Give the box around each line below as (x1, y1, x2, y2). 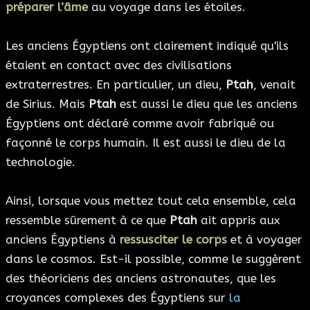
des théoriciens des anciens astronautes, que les (6, 271, 276, 285)
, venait (253, 77, 295, 91)
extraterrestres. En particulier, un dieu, (6, 77, 226, 91)
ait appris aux (197, 212, 280, 227)
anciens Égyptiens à (6, 232, 120, 246)
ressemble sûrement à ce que (6, 212, 170, 227)
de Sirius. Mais (6, 96, 89, 111)
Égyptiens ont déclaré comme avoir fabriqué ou (6, 116, 274, 130)
